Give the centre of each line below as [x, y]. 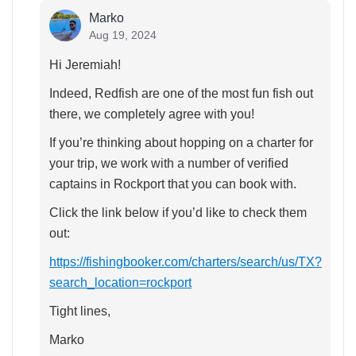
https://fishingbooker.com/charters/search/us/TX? [186, 262]
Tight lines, [80, 311]
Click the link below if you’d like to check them [178, 213]
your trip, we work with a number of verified [169, 164]
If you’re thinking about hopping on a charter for [181, 143]
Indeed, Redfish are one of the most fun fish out [181, 94]
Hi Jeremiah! [85, 65]
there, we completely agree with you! [152, 114]
